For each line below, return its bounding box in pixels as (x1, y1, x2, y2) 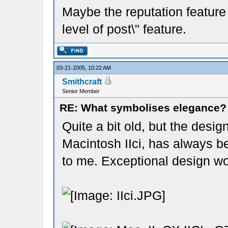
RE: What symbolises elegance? (59, 102, 226, 113)
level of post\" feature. (62, 22, 186, 36)
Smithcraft (62, 77, 102, 86)
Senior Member (62, 88, 100, 94)
